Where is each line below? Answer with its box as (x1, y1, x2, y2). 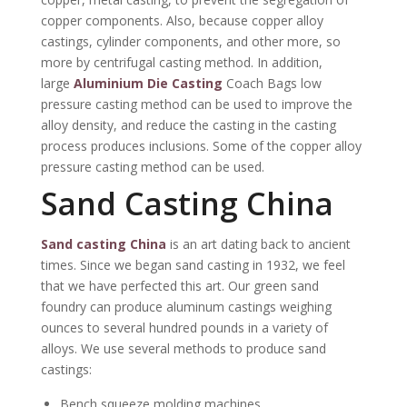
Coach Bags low (222, 74, 322, 92)
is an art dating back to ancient (165, 235, 351, 253)
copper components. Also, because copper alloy (40, 11, 323, 29)
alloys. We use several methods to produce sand (40, 340, 326, 358)
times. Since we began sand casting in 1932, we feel (40, 256, 345, 274)
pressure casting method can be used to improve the (40, 94, 352, 113)
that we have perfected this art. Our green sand (40, 277, 319, 295)
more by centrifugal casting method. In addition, (40, 53, 323, 71)
